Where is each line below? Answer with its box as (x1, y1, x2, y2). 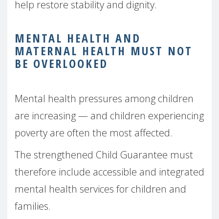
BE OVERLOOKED (15, 55, 108, 71)
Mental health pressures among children (15, 91, 194, 105)
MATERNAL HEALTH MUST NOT (15, 42, 193, 59)
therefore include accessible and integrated (15, 165, 204, 178)
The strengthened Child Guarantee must (15, 148, 193, 161)
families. (15, 199, 51, 213)
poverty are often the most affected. (15, 126, 173, 139)
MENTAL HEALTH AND (15, 29, 141, 46)
